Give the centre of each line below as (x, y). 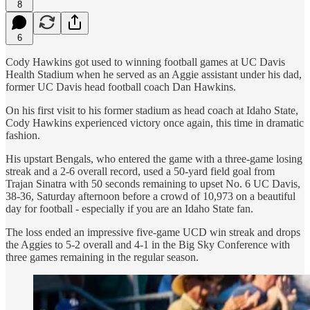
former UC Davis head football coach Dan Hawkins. (121, 86)
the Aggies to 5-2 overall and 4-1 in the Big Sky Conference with (148, 244)
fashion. (23, 135)
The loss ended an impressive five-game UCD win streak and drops (153, 232)
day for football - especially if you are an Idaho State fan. (129, 208)
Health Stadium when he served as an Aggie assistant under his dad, (154, 74)
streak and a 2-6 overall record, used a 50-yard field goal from (140, 171)
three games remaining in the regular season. (102, 257)
